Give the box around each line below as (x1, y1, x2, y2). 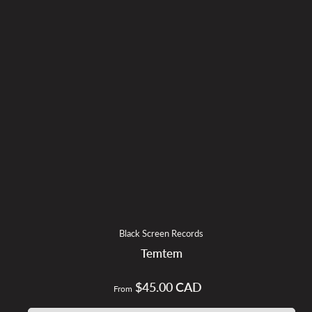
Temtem (140, 247, 182, 261)
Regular (157, 281, 192, 295)
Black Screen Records (119, 228, 204, 240)
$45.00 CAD (132, 279, 203, 295)
